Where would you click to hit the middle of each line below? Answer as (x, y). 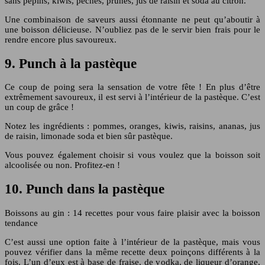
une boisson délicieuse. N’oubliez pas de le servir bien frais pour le (132, 29)
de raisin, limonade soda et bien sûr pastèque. (89, 136)
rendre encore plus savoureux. (61, 39)
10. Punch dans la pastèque (85, 189)
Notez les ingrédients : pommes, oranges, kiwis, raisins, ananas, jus (132, 126)
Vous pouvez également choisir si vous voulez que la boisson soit (132, 155)
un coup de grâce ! (39, 107)
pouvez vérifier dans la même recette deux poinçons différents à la (132, 252)
